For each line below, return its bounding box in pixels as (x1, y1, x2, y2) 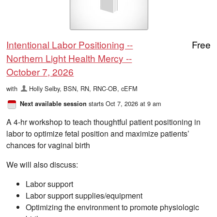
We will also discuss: (6, 158, 78, 170)
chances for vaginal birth (6, 139, 91, 151)
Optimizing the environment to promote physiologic (26, 201, 200, 213)
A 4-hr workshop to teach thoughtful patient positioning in (6, 116, 201, 127)
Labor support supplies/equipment (26, 189, 143, 201)
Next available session (20, 99, 87, 108)
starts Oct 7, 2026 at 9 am (87, 98, 162, 108)
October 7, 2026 (6, 64, 74, 78)
